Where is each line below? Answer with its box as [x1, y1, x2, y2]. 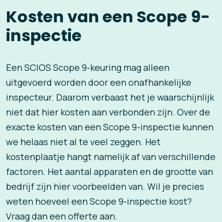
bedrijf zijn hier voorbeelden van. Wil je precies [6, 180, 204, 193]
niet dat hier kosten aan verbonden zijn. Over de [6, 106, 210, 118]
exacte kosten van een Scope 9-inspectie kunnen [6, 121, 214, 133]
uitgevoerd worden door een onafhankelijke [6, 76, 191, 89]
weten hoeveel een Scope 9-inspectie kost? [6, 195, 192, 208]
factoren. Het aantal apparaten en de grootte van [6, 166, 213, 178]
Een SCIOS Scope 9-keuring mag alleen [6, 61, 169, 74]
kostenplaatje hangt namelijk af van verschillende [6, 151, 216, 163]
